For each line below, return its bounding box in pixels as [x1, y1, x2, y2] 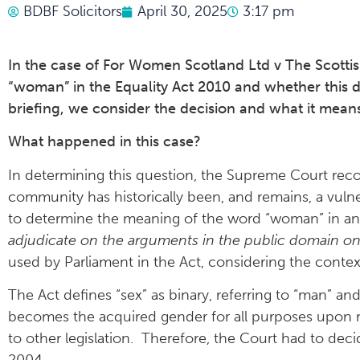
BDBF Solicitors [23, 2, 122, 20]
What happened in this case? [8, 133, 201, 151]
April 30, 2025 [137, 2, 227, 20]
